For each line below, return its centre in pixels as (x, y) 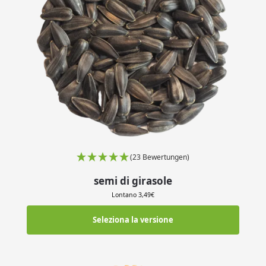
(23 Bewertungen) (160, 157)
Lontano (125, 194)
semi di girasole (133, 181)
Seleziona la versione (133, 220)
